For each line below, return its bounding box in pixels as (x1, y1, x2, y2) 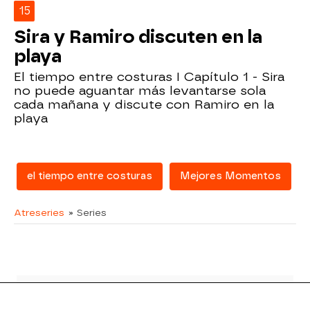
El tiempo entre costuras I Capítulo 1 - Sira (14, 69, 284, 84)
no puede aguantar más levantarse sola (14, 82, 266, 98)
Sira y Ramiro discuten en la (14, 26, 262, 47)
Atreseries (14, 206, 64, 218)
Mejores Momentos (180, 170, 281, 182)
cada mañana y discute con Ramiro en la (14, 96, 274, 111)
